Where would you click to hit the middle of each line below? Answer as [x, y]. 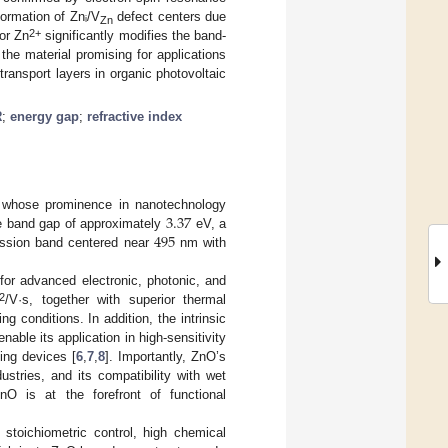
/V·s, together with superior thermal [116, 300]
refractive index [134, 117]
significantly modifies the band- [133, 36]
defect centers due [169, 17]
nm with [200, 243]
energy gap [44, 117]
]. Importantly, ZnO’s [165, 357]
